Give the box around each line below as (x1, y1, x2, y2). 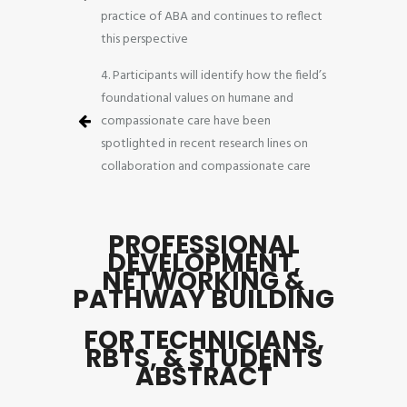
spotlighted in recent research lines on (101, 133, 308, 154)
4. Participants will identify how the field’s (101, 65, 326, 86)
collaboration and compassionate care (101, 155, 311, 177)
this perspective (101, 28, 188, 50)
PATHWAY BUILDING (73, 281, 334, 317)
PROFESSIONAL (107, 226, 300, 263)
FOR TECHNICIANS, (83, 322, 324, 358)
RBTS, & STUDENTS (84, 340, 323, 376)
